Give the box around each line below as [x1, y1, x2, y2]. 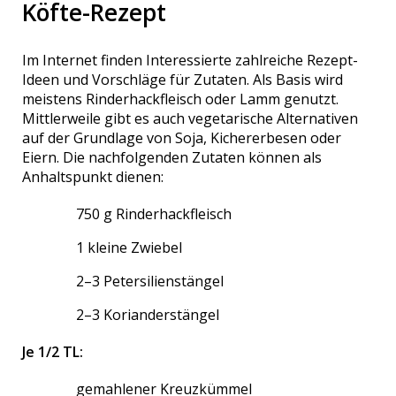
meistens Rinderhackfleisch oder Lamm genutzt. [22, 88, 339, 109]
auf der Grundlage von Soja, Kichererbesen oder [22, 127, 342, 148]
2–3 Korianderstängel [76, 304, 220, 324]
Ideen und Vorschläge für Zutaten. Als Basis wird [22, 69, 344, 89]
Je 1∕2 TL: [22, 341, 84, 362]
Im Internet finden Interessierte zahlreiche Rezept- [22, 49, 359, 70]
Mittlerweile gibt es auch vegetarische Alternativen [22, 108, 359, 128]
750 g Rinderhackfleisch [76, 203, 232, 224]
